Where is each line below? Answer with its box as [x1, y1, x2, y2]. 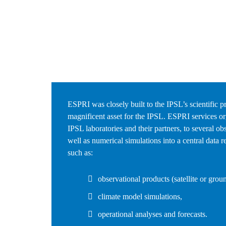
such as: [68, 148, 93, 157]
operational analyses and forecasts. [98, 210, 207, 219]
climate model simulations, [98, 192, 182, 201]
